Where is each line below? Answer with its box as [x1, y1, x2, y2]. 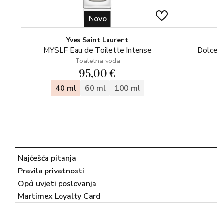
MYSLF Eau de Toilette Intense [43, 45, 152, 56]
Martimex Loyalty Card [18, 191, 101, 201]
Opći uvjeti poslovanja [18, 178, 96, 189]
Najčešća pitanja [18, 153, 76, 164]
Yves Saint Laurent [66, 35, 128, 45]
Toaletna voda [75, 56, 120, 65]
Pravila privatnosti [18, 166, 84, 176]
